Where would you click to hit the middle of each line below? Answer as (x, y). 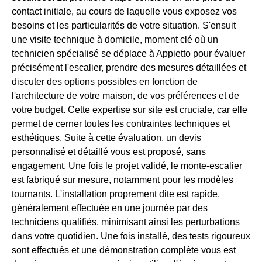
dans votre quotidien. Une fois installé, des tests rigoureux (131, 236)
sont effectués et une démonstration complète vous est (124, 250)
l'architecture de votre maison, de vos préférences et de (125, 96)
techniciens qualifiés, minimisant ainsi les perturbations (126, 222)
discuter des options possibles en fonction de (105, 82)
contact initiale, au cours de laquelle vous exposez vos (124, 12)
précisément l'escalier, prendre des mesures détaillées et (129, 68)
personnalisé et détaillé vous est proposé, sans (109, 152)
